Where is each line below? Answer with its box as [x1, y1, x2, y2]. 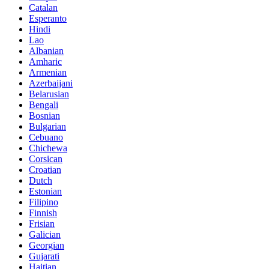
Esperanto [29, 13, 67, 24]
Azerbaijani [29, 78, 73, 89]
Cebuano [29, 132, 63, 143]
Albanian [29, 46, 64, 56]
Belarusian [29, 89, 69, 100]
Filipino [29, 197, 58, 208]
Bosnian [29, 110, 60, 121]
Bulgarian [29, 121, 66, 132]
